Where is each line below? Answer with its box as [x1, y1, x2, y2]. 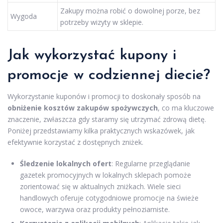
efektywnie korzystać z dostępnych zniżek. [7, 137, 143, 147]
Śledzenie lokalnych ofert [20, 158, 111, 168]
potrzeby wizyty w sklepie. [60, 17, 143, 27]
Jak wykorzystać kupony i [7, 47, 176, 63]
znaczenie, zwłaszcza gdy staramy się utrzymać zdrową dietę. [7, 114, 206, 124]
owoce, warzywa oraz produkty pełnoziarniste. [20, 204, 170, 214]
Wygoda [10, 11, 37, 21]
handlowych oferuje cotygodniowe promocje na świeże [20, 193, 199, 203]
